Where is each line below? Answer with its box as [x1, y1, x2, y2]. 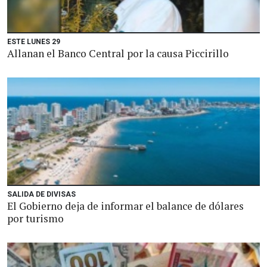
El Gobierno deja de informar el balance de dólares [7, 199, 244, 213]
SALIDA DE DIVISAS [7, 190, 76, 198]
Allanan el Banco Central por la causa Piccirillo [7, 46, 229, 60]
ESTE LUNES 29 [7, 38, 60, 46]
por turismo [7, 212, 64, 225]
